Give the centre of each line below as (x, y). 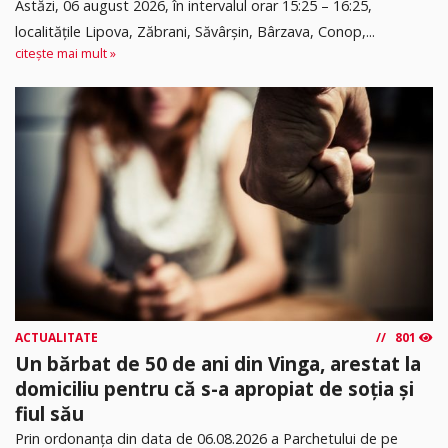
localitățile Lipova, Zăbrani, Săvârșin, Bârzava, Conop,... (195, 31)
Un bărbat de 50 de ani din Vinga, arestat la (218, 364)
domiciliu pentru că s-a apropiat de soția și (214, 389)
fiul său (49, 414)
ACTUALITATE (56, 338)
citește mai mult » (65, 53)
